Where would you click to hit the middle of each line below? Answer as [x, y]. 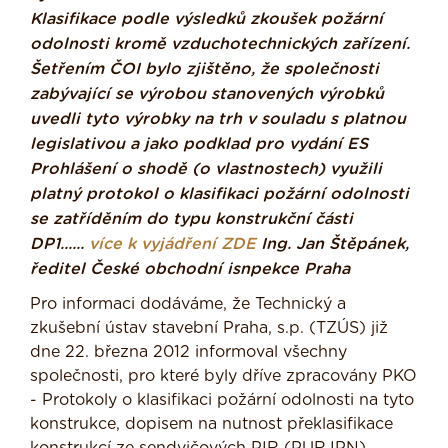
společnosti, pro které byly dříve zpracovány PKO [223, 376]
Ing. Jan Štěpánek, [332, 244]
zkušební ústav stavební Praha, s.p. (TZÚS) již [209, 328]
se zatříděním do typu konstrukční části [191, 219]
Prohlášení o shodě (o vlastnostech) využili [206, 169]
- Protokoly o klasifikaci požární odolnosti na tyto [222, 400]
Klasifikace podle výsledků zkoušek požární [206, 19]
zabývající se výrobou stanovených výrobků [207, 94]
